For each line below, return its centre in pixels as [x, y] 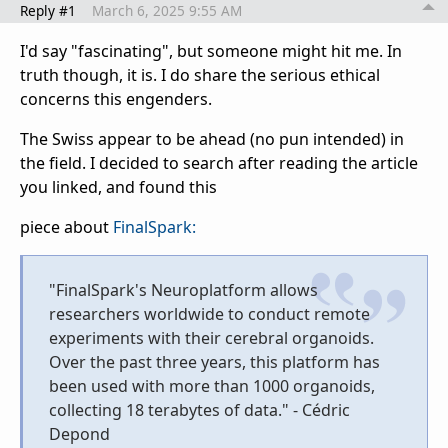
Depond [79, 433]
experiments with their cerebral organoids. [211, 337]
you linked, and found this [118, 186]
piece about [66, 226]
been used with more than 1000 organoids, [212, 385]
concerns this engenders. [118, 98]
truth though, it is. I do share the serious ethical [200, 74]
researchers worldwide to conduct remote [209, 313]
